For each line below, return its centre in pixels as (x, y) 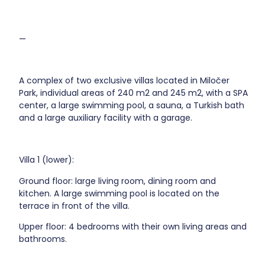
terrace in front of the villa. (75, 206)
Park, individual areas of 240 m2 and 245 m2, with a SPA (134, 93)
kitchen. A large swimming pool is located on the (119, 193)
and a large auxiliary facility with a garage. (106, 118)
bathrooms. (43, 239)
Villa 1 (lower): (47, 160)
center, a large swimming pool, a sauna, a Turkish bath (132, 106)
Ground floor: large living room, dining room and (118, 181)
